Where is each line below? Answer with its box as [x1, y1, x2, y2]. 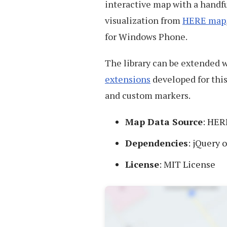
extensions [105, 73, 150, 86]
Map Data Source [125, 116, 203, 128]
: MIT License [159, 158, 215, 171]
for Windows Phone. [105, 30, 187, 43]
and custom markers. [105, 89, 191, 102]
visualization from [105, 14, 182, 27]
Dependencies [125, 137, 188, 149]
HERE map [182, 14, 226, 27]
